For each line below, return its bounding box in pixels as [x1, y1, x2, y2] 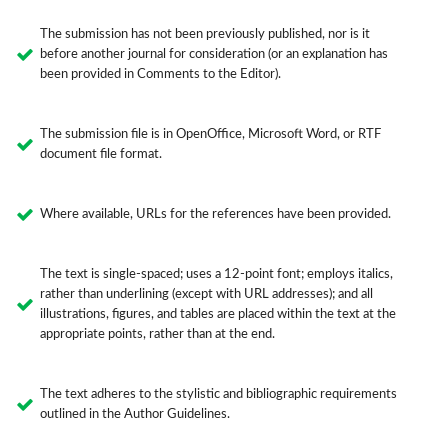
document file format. [39, 148, 162, 162]
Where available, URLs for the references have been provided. [39, 208, 391, 222]
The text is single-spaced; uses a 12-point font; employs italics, [39, 268, 393, 282]
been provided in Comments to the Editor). [39, 68, 281, 82]
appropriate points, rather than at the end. [39, 328, 275, 342]
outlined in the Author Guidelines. [39, 408, 230, 422]
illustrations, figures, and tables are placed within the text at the [39, 308, 396, 322]
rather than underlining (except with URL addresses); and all [39, 288, 373, 302]
